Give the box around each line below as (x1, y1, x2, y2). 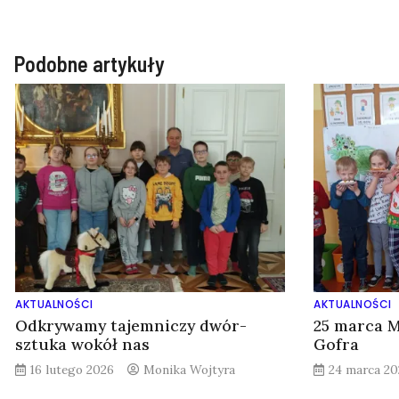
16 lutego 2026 (30, 362, 114, 379)
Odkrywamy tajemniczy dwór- (15, 315, 247, 337)
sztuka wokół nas (15, 334, 150, 355)
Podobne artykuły (14, 51, 165, 77)
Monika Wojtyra (143, 362, 235, 379)
